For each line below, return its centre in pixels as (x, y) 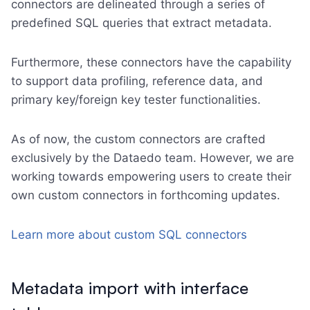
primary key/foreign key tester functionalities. (136, 100)
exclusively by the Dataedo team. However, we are (153, 158)
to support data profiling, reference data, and (137, 81)
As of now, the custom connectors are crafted (138, 139)
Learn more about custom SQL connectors (129, 235)
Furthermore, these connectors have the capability (151, 62)
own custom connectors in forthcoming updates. (146, 195)
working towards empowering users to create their (151, 176)
